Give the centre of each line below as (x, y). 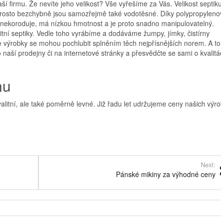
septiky (22, 33)
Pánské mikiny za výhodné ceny (166, 174)
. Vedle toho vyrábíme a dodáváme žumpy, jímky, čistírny (121, 33)
